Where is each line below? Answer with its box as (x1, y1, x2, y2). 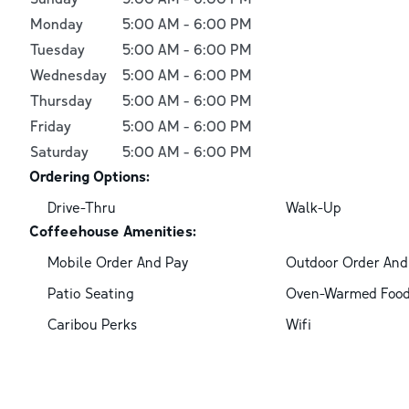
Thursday (30, 90, 92, 110)
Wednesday (30, 65, 107, 84)
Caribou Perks (47, 314, 137, 333)
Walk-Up (285, 197, 341, 216)
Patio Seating (47, 283, 134, 302)
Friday (30, 116, 71, 135)
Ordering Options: (29, 166, 150, 185)
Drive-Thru (47, 197, 116, 216)
